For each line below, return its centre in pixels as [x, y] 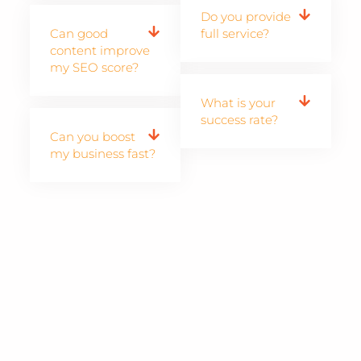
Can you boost [92, 136]
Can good [79, 33]
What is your [238, 102]
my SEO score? [94, 67]
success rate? [239, 119]
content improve [100, 50]
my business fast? [102, 153]
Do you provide [246, 16]
